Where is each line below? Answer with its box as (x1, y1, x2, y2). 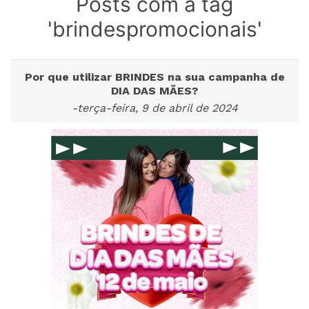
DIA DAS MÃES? (111, 84, 198, 97)
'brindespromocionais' (47, 17, 262, 41)
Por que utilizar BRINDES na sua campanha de (24, 70, 285, 83)
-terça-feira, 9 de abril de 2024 (71, 101, 238, 114)
